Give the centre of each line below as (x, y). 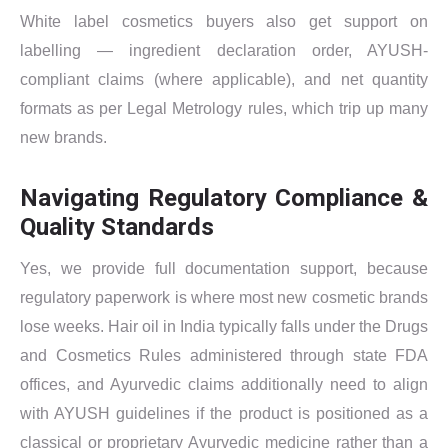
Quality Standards (117, 226)
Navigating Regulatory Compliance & (224, 197)
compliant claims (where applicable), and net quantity (224, 79)
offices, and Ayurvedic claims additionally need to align (224, 384)
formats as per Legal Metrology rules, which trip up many (224, 108)
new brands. (63, 137)
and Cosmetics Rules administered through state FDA (224, 355)
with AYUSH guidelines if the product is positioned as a (224, 413)
